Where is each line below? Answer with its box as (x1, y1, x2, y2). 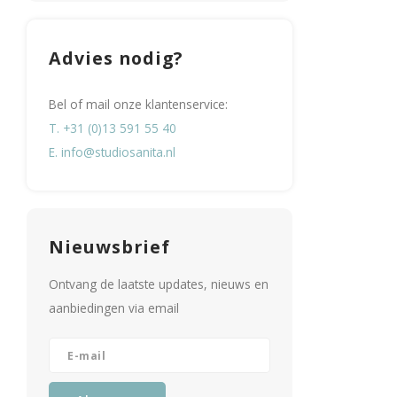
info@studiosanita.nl (61, 144, 175, 160)
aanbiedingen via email (49, 300, 179, 316)
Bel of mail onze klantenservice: (49, 96, 228, 113)
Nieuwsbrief (49, 235, 170, 259)
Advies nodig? (49, 46, 183, 70)
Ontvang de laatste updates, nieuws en (49, 276, 269, 292)
